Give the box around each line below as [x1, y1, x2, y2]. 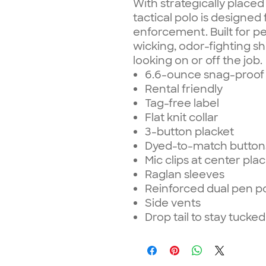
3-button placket [145, 125, 234, 140]
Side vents [145, 196, 201, 211]
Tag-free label [145, 96, 219, 111]
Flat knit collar [145, 110, 218, 125]
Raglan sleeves [145, 167, 224, 182]
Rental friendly [145, 82, 223, 97]
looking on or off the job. [133, 53, 262, 68]
